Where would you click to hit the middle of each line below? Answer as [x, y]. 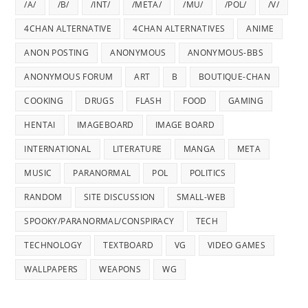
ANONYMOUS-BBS [225, 52]
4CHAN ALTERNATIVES [179, 28]
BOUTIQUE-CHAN [235, 76]
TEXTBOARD [129, 245]
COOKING [44, 100]
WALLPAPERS [51, 269]
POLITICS [208, 173]
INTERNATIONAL [58, 148]
